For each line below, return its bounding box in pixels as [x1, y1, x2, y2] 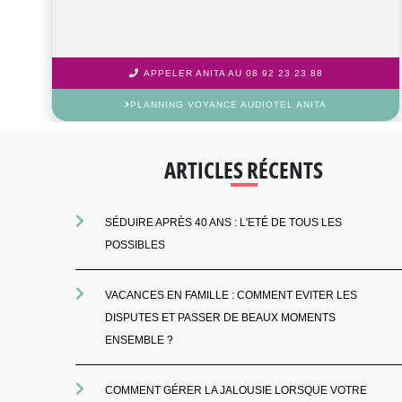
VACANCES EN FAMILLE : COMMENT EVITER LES [105, 288, 358, 301]
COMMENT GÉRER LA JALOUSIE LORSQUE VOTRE [105, 383, 368, 397]
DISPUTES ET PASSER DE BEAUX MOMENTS [105, 310, 336, 324]
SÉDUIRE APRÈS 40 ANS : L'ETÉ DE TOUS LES [105, 215, 343, 229]
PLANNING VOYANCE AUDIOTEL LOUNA [127, 100, 330, 110]
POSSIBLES [105, 238, 166, 251]
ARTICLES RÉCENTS [164, 153, 324, 185]
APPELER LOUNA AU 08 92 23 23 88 [140, 68, 327, 79]
